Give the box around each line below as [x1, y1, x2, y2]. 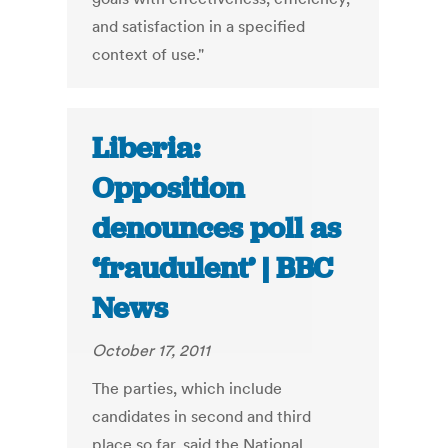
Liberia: [92, 129, 201, 168]
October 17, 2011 [92, 340, 211, 361]
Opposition [92, 169, 245, 208]
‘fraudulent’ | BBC [92, 249, 334, 288]
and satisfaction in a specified [92, 16, 306, 37]
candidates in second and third [92, 406, 312, 427]
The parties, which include [92, 378, 283, 399]
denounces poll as [92, 209, 342, 248]
